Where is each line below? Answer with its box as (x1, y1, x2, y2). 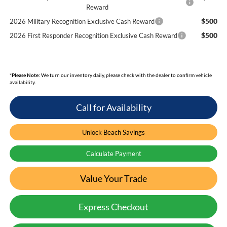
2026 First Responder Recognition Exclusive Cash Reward (9, 31, 177, 40)
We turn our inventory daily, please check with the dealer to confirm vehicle (40, 71, 212, 78)
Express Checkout (79, 201, 148, 212)
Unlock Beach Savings (82, 128, 145, 136)
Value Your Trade (80, 172, 147, 184)
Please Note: (11, 71, 40, 78)
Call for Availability (75, 101, 152, 113)
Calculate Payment (86, 149, 141, 158)
